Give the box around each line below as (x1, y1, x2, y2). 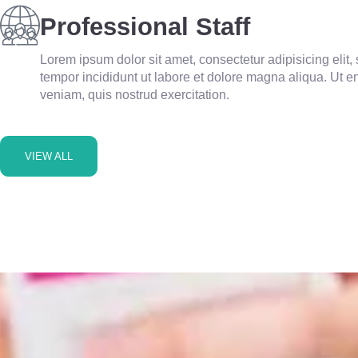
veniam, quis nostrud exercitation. (40, 87, 229, 101)
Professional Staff (40, 12, 250, 41)
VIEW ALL (25, 149, 73, 162)
